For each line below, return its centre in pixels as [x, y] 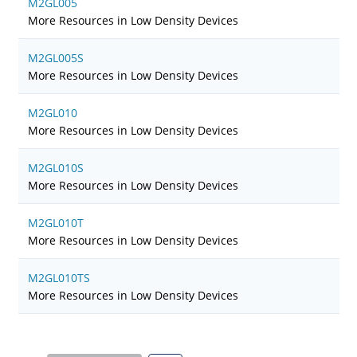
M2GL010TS [59, 278]
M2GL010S [55, 168]
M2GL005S [55, 58]
